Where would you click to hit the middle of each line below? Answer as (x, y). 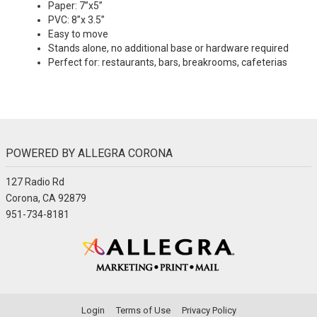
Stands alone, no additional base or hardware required (168, 48)
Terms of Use (143, 310)
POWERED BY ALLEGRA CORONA (89, 153)
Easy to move (78, 34)
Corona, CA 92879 (46, 198)
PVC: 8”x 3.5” (76, 20)
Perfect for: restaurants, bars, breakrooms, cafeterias (168, 62)
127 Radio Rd (35, 182)
